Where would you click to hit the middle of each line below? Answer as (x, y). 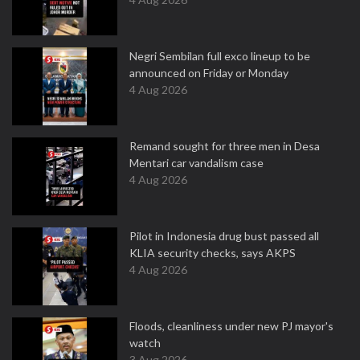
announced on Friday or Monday (209, 73)
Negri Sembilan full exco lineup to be (220, 56)
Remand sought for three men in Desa (225, 146)
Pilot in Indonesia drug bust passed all (224, 236)
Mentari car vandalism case (196, 163)
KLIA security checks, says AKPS (213, 253)
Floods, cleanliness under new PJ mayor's (231, 326)
